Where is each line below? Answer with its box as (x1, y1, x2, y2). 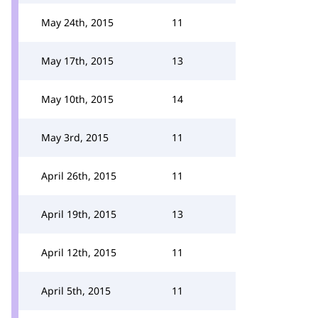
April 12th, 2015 (41, 246, 116, 259)
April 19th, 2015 (41, 207, 116, 221)
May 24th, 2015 (41, 16, 114, 29)
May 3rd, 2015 (41, 131, 109, 144)
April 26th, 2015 (41, 169, 116, 182)
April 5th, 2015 (41, 284, 111, 297)
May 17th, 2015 (41, 54, 114, 67)
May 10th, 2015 (41, 92, 114, 106)
